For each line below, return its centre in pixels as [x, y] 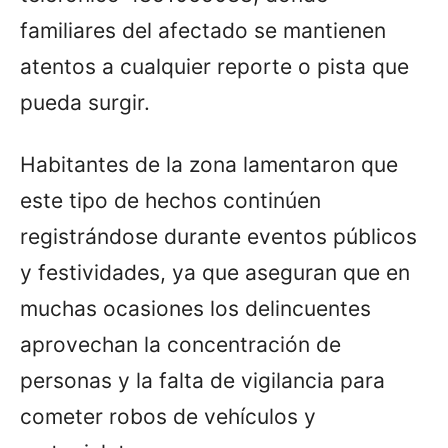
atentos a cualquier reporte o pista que [214, 67]
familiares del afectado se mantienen [203, 31]
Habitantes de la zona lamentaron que [209, 165]
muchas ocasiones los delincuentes [195, 309]
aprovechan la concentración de [180, 345]
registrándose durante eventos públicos [218, 237]
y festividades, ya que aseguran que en [215, 273]
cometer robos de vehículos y [168, 417]
